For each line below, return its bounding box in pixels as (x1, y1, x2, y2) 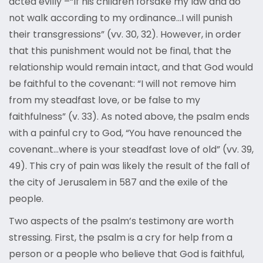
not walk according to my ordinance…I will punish (9, 11, 232, 25)
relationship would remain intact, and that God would (9, 60, 253, 75)
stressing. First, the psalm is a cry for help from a (9, 231, 232, 245)
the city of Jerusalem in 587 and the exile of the (9, 176, 228, 190)
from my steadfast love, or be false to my (9, 93, 200, 107)
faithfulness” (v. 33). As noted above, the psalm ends (9, 110, 249, 124)
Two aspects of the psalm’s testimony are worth (9, 214, 234, 228)
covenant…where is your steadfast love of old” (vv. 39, (9, 143, 254, 157)
